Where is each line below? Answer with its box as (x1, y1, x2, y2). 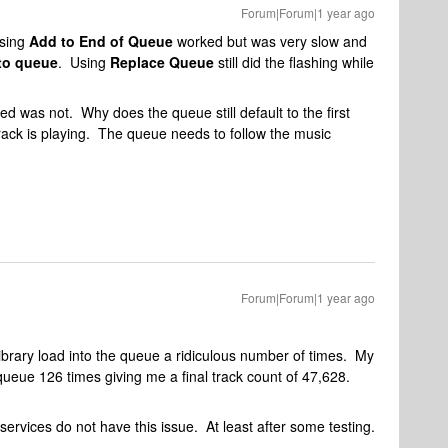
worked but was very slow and (173, 31, 367, 51)
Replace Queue (110, 52, 214, 72)
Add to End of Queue (29, 31, 173, 51)
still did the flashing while (214, 52, 374, 72)
